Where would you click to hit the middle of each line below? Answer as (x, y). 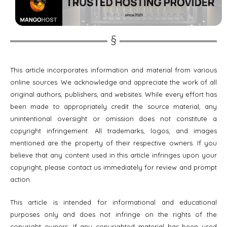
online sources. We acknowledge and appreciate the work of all (113, 82)
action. (21, 180)
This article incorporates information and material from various (113, 70)
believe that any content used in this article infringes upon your (113, 155)
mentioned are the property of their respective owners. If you (113, 143)
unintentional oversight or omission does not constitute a (113, 119)
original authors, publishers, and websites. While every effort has (113, 94)
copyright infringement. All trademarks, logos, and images (113, 131)
